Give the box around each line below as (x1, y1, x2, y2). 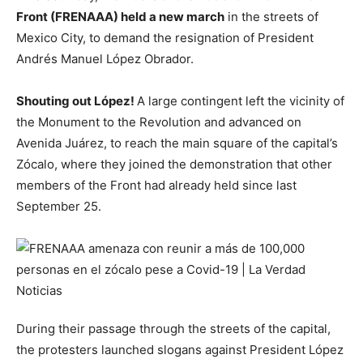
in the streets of (224, 9, 318, 25)
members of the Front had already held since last (16, 177, 297, 194)
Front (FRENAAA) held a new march (16, 9, 224, 25)
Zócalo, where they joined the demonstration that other (16, 156, 332, 173)
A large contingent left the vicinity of (137, 93, 344, 109)
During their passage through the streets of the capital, (16, 321, 331, 337)
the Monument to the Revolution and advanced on (16, 114, 301, 130)
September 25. (16, 199, 101, 215)
